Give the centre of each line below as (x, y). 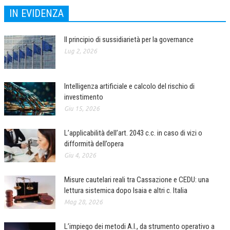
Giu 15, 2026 (82, 109)
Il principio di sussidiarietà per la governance (129, 40)
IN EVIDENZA (36, 14)
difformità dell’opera (94, 144)
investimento (84, 97)
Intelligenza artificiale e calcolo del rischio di (129, 87)
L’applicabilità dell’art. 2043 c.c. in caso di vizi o (133, 133)
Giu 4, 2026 (80, 156)
